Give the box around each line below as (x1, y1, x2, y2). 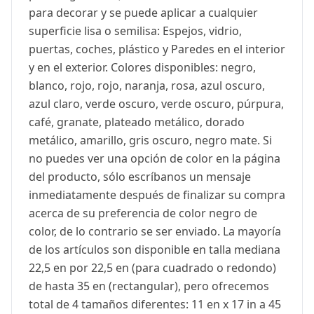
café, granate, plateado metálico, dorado (29, 114, 245, 130)
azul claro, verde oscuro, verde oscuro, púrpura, (29, 96, 284, 112)
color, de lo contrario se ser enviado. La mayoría (29, 224, 281, 240)
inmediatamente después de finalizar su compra (29, 187, 285, 203)
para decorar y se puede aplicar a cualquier (29, 5, 258, 21)
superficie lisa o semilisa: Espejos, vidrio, (29, 23, 242, 39)
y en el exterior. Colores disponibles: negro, (29, 60, 256, 76)
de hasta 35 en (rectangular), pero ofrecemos (29, 278, 269, 294)
